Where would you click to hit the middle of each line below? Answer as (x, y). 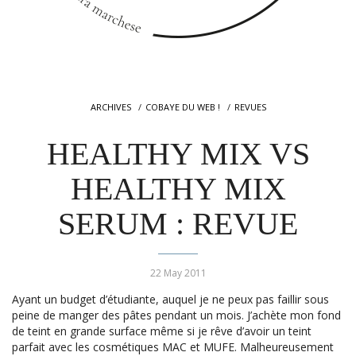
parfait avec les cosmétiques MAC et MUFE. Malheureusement (173, 347)
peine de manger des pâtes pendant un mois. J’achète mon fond (176, 315)
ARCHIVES (110, 107)
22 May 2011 (178, 273)
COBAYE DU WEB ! (182, 107)
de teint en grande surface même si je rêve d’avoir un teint (162, 331)
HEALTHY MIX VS (178, 154)
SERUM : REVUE (178, 224)
